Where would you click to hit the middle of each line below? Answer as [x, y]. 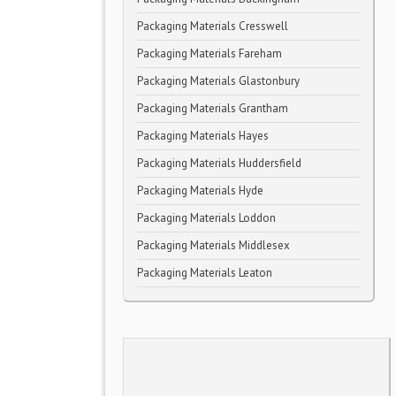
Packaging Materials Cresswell [213, 26]
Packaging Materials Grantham [213, 108]
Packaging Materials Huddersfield [219, 163]
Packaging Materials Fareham [209, 53]
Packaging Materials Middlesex [213, 245]
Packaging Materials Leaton [205, 273]
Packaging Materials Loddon [206, 218]
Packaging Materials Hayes [203, 136]
